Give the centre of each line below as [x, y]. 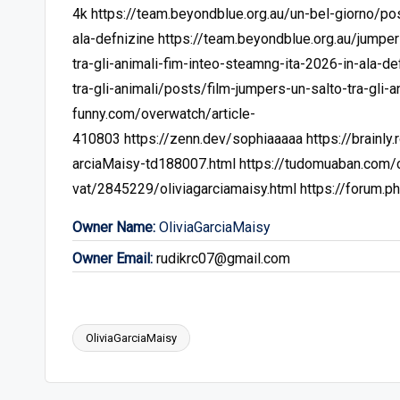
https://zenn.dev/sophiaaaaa [213, 138]
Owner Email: [112, 259]
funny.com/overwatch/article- [164, 113]
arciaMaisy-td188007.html [154, 163]
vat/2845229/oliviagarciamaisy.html [184, 188]
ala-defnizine [113, 38]
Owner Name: [114, 227]
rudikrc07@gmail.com [223, 259]
